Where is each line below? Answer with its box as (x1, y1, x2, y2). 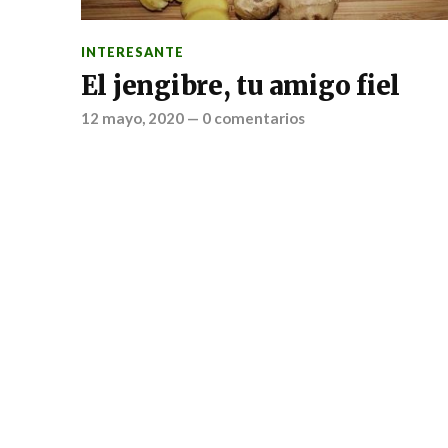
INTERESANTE (80, 44, 184, 60)
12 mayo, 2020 (80, 109, 184, 127)
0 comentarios (201, 109, 305, 127)
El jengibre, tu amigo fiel (80, 70, 401, 102)
